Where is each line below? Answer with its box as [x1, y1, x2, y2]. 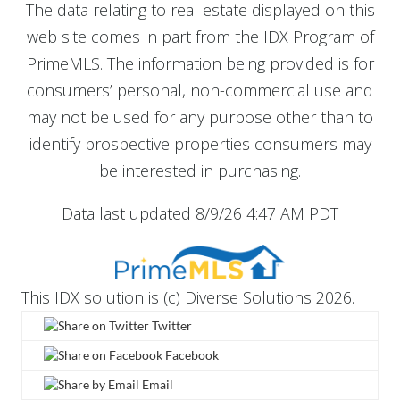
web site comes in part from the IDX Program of [26, 25, 374, 47]
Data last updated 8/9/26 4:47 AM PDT [62, 202, 338, 224]
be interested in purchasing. [99, 159, 301, 181]
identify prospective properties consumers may [29, 132, 371, 154]
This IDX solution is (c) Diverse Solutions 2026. [21, 286, 354, 308]
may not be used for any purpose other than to [27, 105, 373, 128]
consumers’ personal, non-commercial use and [27, 79, 373, 101]
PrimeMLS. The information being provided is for [26, 52, 374, 74]
